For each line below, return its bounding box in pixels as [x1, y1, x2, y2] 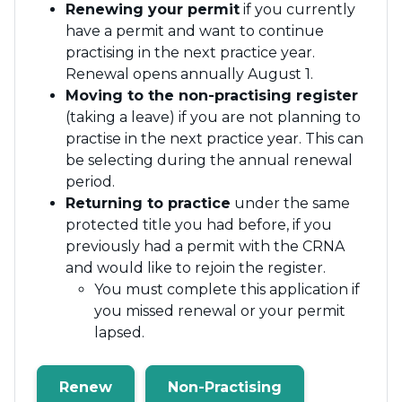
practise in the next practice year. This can [66, 130, 363, 147]
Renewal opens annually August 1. [66, 66, 313, 83]
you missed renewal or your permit [94, 302, 345, 319]
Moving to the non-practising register [66, 87, 358, 104]
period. [66, 173, 115, 190]
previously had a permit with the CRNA [66, 238, 345, 255]
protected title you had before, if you [66, 216, 332, 233]
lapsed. [94, 324, 144, 341]
